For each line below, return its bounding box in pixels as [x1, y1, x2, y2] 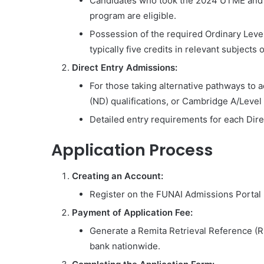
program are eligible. [90, 9, 176, 21]
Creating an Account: [72, 170, 163, 181]
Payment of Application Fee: [72, 207, 193, 218]
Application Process [51, 138, 213, 161]
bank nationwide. [90, 240, 160, 252]
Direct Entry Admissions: [72, 61, 177, 73]
